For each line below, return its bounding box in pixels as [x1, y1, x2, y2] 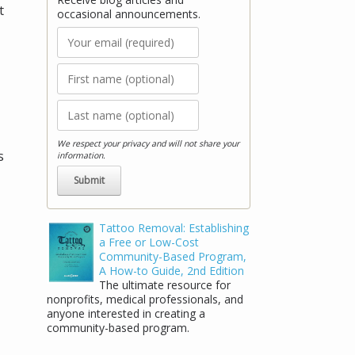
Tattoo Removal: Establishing [99, 219, 250, 235]
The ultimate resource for [99, 277, 231, 292]
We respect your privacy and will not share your [57, 137, 240, 149]
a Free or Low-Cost [99, 234, 200, 250]
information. [57, 149, 106, 161]
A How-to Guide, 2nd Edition [99, 262, 245, 278]
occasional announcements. [57, 6, 201, 21]
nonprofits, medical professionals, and [47, 291, 244, 307]
